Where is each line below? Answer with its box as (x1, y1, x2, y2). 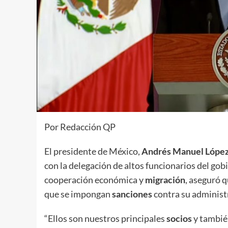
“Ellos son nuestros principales (44, 212, 166, 224)
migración (145, 174, 185, 185)
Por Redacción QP (44, 121, 116, 132)
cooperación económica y (44, 174, 145, 185)
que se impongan (44, 188, 112, 199)
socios (166, 212, 192, 224)
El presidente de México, (44, 145, 141, 157)
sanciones (112, 188, 152, 199)
